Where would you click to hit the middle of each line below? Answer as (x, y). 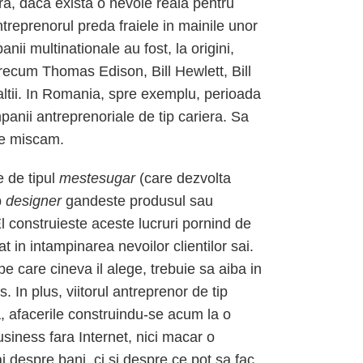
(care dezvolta (183, 178)
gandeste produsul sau (137, 201)
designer (34, 201)
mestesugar (97, 178)
